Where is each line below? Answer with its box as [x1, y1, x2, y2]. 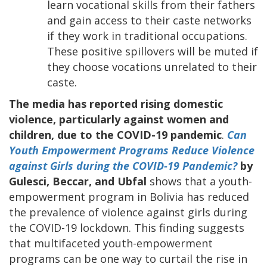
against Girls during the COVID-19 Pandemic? [9, 158, 237, 173]
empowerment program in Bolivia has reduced [9, 189, 249, 204]
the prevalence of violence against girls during [9, 204, 247, 219]
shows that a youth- [150, 173, 252, 188]
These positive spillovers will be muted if [47, 44, 258, 58]
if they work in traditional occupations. [47, 28, 247, 43]
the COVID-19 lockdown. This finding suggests [9, 220, 244, 235]
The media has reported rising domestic [9, 96, 223, 111]
